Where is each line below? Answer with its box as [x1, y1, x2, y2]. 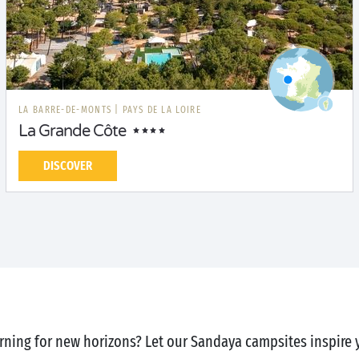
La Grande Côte [18, 122, 126, 141]
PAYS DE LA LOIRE [123, 104, 201, 115]
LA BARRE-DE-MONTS [18, 104, 115, 115]
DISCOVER [43, 158, 92, 173]
